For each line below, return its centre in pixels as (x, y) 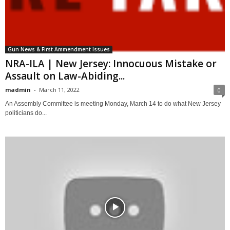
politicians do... (26, 113)
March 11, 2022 (59, 89)
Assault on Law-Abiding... (65, 76)
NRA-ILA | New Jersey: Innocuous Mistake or (111, 63)
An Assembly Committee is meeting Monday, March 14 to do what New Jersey (113, 103)
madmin (18, 89)
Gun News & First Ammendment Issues (59, 49)
